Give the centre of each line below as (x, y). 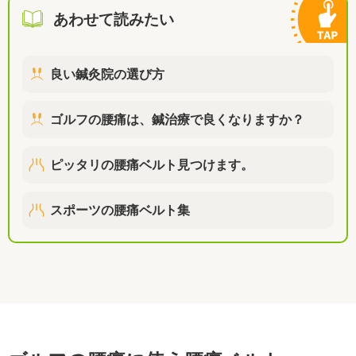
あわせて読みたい (114, 19)
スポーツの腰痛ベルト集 (120, 210)
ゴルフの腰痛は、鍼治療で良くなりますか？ (177, 119)
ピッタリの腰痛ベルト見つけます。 (152, 164)
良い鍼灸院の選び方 (107, 74)
